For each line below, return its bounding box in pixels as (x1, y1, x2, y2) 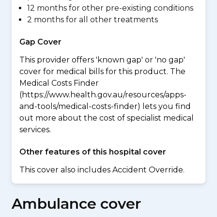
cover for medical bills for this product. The (19, 67, 186, 76)
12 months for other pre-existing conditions (27, 3, 193, 13)
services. (19, 125, 51, 134)
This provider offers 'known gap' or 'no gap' (19, 55, 185, 64)
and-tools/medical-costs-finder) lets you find (19, 102, 191, 111)
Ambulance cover (12, 195, 141, 213)
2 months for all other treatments (27, 15, 158, 24)
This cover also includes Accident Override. (19, 165, 185, 174)
